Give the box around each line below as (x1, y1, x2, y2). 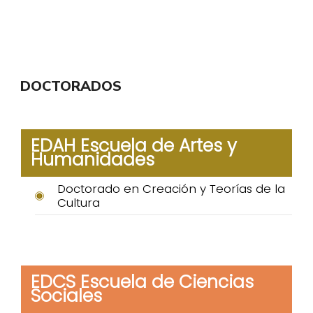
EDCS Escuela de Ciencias (31, 269, 254, 294)
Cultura (57, 194, 100, 211)
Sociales (31, 283, 102, 308)
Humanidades (31, 147, 154, 172)
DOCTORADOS (20, 76, 122, 96)
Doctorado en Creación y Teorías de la (57, 180, 285, 197)
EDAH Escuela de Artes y (31, 133, 237, 158)
